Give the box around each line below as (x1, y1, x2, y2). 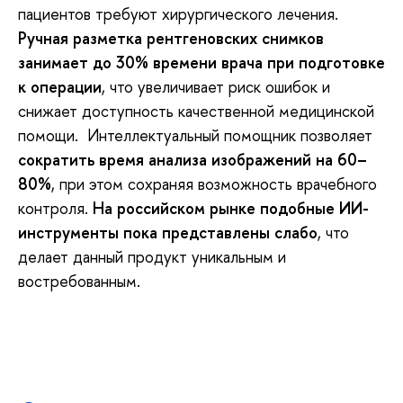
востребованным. (18, 269, 140, 292)
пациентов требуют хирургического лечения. (18, 2, 338, 25)
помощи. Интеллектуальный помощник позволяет (18, 123, 372, 147)
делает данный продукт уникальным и (18, 245, 286, 268)
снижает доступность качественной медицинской (18, 99, 374, 122)
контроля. (18, 196, 93, 219)
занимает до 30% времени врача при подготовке (18, 50, 385, 74)
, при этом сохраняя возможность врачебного (51, 172, 377, 195)
